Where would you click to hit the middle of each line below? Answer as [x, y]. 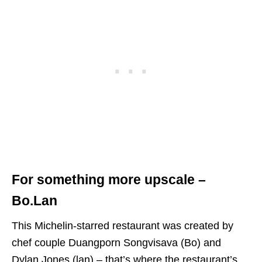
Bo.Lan [35, 201]
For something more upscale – [109, 180]
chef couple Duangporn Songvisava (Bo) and [116, 243]
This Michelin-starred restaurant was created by [123, 226]
